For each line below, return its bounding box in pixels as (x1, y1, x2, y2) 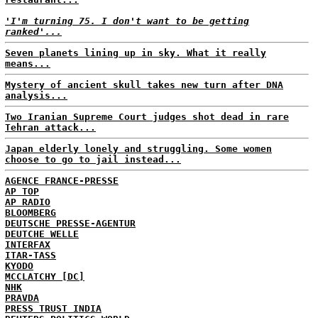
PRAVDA (5, 292, 39, 303)
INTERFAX (5, 239, 50, 250)
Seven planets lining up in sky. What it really (5, 48, 266, 58)
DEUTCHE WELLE (5, 229, 79, 239)
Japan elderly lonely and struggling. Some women (5, 143, 272, 154)
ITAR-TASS (5, 250, 56, 261)
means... (5, 58, 50, 69)
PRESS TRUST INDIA (5, 303, 102, 314)
